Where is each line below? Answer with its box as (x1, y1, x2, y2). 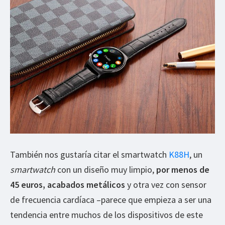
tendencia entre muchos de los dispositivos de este (10, 209, 203, 221)
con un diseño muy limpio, (55, 164, 156, 176)
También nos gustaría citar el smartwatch (10, 149, 169, 161)
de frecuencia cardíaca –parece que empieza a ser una (10, 194, 211, 206)
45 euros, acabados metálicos (10, 179, 125, 191)
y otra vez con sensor (125, 179, 206, 191)
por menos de (156, 164, 209, 176)
